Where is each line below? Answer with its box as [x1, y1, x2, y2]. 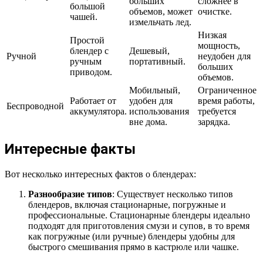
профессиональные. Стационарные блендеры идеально [28, 210, 250, 221]
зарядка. [198, 117, 230, 127]
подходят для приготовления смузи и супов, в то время [28, 221, 249, 231]
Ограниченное [198, 85, 257, 96]
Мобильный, [129, 85, 180, 96]
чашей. [70, 12, 97, 22]
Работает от [70, 96, 116, 106]
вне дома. [129, 117, 167, 127]
